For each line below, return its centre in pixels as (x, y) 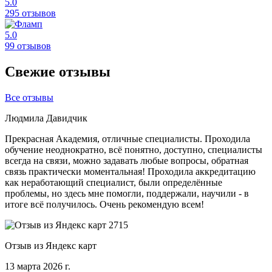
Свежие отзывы (58, 71)
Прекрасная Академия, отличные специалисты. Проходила (127, 138)
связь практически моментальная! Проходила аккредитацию (130, 171)
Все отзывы (29, 97)
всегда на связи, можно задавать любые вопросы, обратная (127, 160)
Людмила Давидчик (46, 118)
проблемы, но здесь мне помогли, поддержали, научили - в (127, 193)
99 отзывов (28, 46)
